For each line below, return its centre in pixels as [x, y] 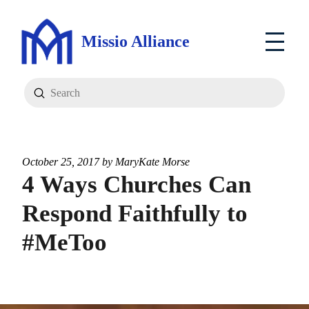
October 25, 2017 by [69, 162]
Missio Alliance [136, 41]
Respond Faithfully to [135, 213]
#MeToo [64, 242]
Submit [54, 92]
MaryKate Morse [152, 162]
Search [38, 101]
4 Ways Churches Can [137, 185]
